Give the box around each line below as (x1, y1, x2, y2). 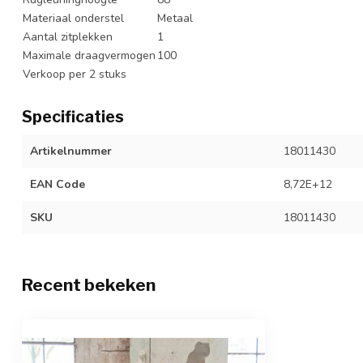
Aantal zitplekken (23, 28, 113, 45)
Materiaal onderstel (23, 10, 124, 26)
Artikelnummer (30, 143, 112, 159)
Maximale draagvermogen (23, 47, 156, 63)
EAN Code (30, 176, 85, 192)
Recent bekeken (22, 274, 156, 295)
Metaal (157, 10, 193, 26)
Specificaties (22, 106, 124, 126)
